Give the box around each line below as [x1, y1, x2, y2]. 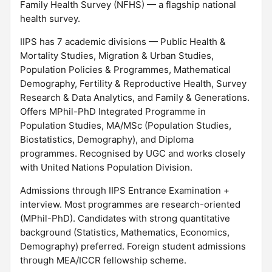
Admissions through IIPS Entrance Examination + [20, 185, 229, 196]
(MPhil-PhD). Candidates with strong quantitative [20, 212, 230, 224]
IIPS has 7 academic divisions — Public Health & [20, 36, 226, 47]
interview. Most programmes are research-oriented [20, 199, 240, 210]
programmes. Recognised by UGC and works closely [20, 148, 245, 159]
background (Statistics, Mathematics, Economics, [20, 226, 229, 238]
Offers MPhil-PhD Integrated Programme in [20, 106, 206, 117]
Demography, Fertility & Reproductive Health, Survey [20, 78, 246, 89]
